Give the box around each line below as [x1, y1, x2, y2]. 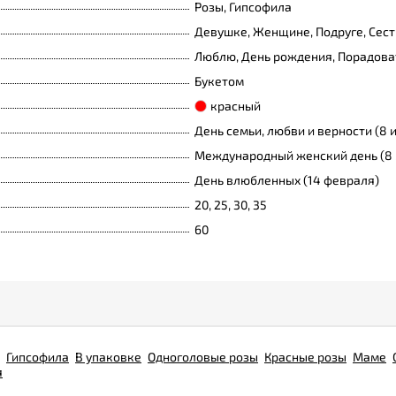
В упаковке [75, 349, 141, 364]
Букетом [194, 73, 244, 88]
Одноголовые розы [148, 349, 258, 364]
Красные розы [264, 349, 346, 364]
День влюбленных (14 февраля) [194, 172, 379, 187]
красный [210, 98, 261, 113]
